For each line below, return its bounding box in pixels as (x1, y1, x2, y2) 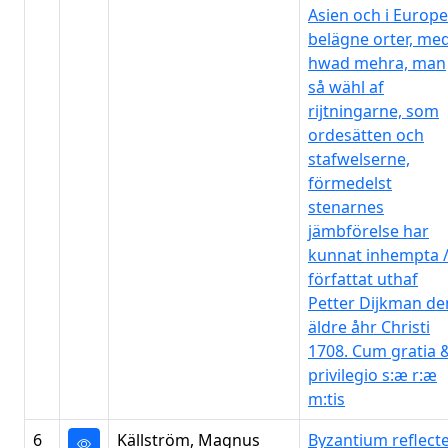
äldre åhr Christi (308, 316, 430, 338)
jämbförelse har (308, 220, 429, 242)
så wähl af (308, 76, 384, 98)
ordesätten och (308, 124, 424, 146)
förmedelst (308, 172, 392, 194)
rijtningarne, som (308, 100, 439, 122)
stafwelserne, (308, 148, 410, 170)
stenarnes (308, 196, 384, 218)
